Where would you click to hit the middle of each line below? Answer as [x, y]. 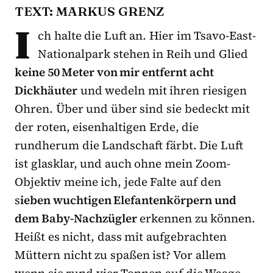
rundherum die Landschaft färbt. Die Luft [129, 145]
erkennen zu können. [196, 218]
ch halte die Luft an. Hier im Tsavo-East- [147, 36]
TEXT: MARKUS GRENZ [89, 11]
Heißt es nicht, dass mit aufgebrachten [121, 237]
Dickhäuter [46, 90]
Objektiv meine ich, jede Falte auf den [118, 182]
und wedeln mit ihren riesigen [162, 90]
